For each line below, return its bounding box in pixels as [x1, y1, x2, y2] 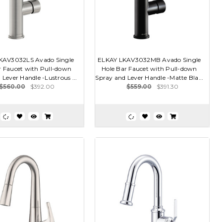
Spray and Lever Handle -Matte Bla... [95, 74, 204, 82]
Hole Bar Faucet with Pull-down [102, 65, 197, 73]
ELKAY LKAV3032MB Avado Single [98, 56, 201, 64]
